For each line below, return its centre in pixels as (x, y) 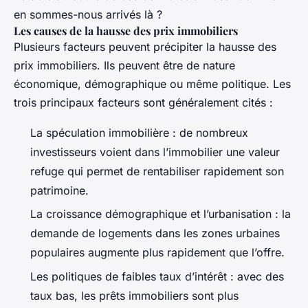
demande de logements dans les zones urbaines (155, 233)
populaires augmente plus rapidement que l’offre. (157, 253)
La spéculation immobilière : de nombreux (139, 132)
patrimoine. (59, 190)
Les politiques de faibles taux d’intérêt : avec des (157, 276)
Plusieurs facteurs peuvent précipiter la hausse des (145, 46)
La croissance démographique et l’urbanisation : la (161, 214)
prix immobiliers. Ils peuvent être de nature (124, 65)
